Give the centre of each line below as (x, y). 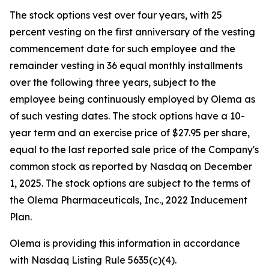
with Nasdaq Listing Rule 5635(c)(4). (93, 260)
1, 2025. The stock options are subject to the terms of (130, 183)
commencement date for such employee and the (122, 49)
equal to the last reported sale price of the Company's (134, 150)
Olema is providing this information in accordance (125, 243)
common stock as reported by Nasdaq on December (131, 166)
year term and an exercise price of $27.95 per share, (130, 133)
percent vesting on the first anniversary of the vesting (132, 32)
